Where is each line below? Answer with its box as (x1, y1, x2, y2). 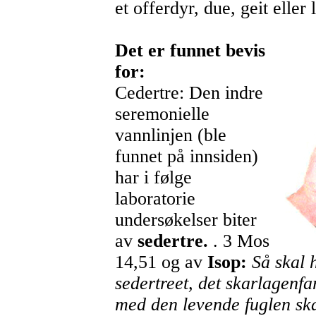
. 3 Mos (207, 231, 269, 252)
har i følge (114, 167, 192, 188)
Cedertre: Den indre (114, 83, 263, 104)
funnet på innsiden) (114, 146, 258, 167)
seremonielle (114, 104, 209, 125)
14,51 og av (114, 252, 207, 273)
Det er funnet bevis (114, 40, 265, 61)
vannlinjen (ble (114, 125, 226, 146)
